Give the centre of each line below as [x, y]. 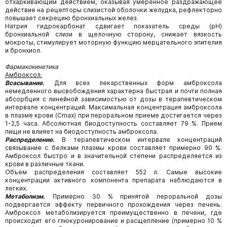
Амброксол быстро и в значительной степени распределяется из [113, 156]
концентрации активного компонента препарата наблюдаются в [113, 180]
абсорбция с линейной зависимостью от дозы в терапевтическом [113, 99]
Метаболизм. [25, 196]
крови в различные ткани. [45, 164]
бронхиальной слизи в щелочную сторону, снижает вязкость [113, 34]
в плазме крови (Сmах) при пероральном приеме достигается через [113, 115]
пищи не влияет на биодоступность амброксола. [82, 131]
